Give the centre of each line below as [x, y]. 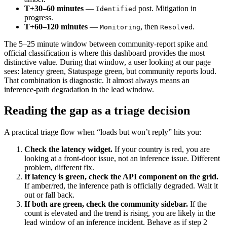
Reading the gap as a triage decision [97, 111]
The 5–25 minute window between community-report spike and [106, 44]
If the [197, 204]
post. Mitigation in [166, 8]
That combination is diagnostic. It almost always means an [97, 80]
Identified [116, 9]
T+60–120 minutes [56, 26]
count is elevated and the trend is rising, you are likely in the [120, 213]
